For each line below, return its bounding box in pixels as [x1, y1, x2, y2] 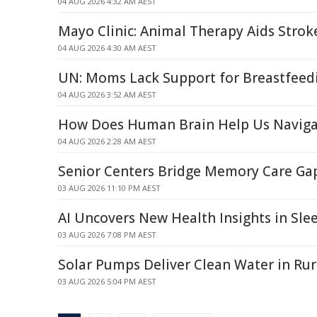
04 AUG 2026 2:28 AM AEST [58, 136, 156, 146]
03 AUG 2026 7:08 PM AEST [58, 229, 156, 240]
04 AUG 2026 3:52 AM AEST [58, 89, 156, 100]
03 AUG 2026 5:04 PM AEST [58, 276, 156, 287]
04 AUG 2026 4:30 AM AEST [58, 42, 156, 53]
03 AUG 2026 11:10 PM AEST [58, 183, 161, 193]
